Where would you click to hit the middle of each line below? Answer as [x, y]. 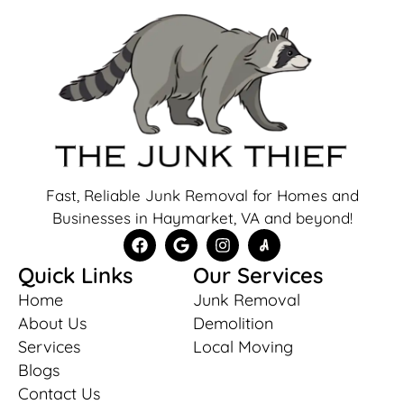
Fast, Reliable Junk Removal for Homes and [202, 195]
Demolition [233, 323]
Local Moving [243, 346]
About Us [52, 323]
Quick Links [75, 275]
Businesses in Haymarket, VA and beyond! [202, 217]
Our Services [257, 275]
